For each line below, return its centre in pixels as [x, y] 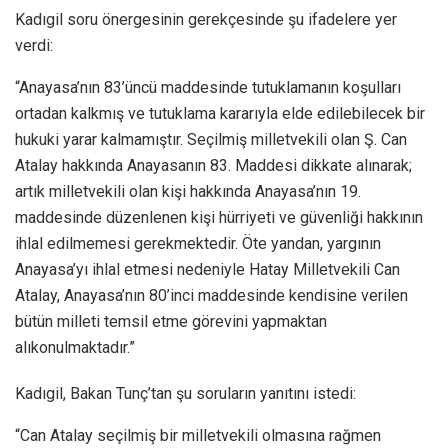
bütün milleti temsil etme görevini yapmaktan [171, 322]
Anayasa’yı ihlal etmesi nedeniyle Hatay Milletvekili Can [207, 270]
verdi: [34, 46]
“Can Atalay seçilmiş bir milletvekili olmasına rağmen [198, 436]
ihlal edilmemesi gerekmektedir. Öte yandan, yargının [198, 244]
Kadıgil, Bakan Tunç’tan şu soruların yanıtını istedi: [185, 394]
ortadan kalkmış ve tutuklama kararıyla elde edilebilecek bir [220, 114]
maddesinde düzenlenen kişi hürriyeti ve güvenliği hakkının [219, 218]
